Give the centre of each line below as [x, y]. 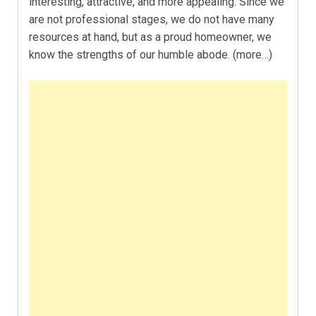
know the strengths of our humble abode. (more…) [151, 54]
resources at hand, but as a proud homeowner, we [150, 37]
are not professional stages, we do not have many [152, 19]
